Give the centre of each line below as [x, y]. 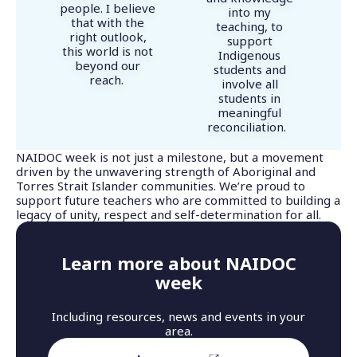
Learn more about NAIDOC [178, 263]
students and [249, 70]
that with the [108, 23]
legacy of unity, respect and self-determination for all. [170, 215]
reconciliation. [249, 127]
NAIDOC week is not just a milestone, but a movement [170, 157]
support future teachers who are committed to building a [178, 200]
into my [249, 12]
